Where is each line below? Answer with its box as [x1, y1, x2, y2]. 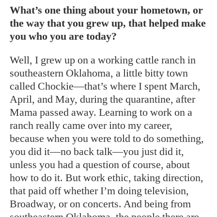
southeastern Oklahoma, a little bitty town [10, 67, 188, 79]
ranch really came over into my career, [10, 119, 172, 131]
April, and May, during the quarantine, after [10, 93, 195, 105]
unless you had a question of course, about [10, 158, 190, 170]
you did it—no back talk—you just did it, [10, 145, 184, 157]
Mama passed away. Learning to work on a [10, 106, 192, 118]
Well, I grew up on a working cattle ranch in [10, 54, 196, 66]
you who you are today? [10, 30, 117, 42]
